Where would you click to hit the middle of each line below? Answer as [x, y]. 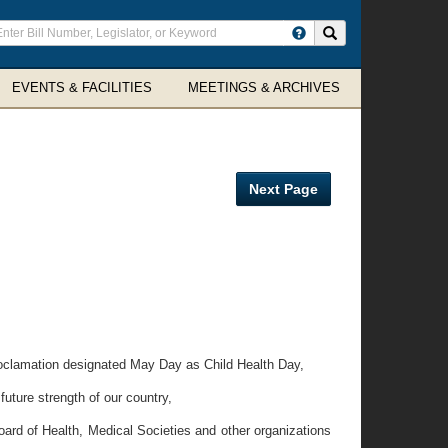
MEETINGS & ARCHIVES [264, 87]
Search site [368, 32]
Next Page [283, 189]
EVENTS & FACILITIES [82, 87]
